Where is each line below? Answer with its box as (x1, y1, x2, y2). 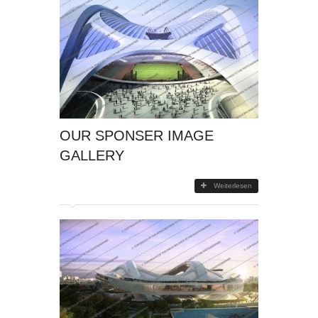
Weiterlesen (214, 182, 252, 190)
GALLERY (60, 148, 124, 163)
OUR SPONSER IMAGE (60, 128, 214, 143)
